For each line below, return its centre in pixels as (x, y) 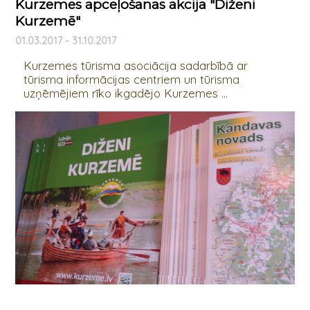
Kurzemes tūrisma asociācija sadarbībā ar (135, 65)
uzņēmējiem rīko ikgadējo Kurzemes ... (125, 93)
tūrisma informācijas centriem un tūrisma (131, 79)
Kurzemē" (47, 21)
